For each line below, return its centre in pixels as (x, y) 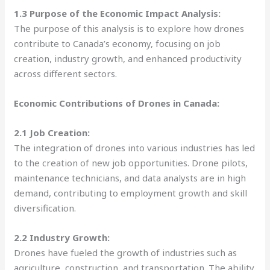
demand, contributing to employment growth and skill (131, 193)
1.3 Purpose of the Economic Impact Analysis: (118, 13)
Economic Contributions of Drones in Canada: (117, 103)
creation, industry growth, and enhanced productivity (128, 58)
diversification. (45, 208)
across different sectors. (66, 73)
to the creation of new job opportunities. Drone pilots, (131, 162)
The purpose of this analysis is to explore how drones (129, 28)
